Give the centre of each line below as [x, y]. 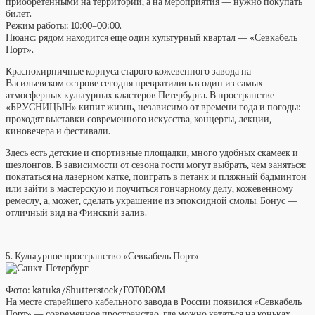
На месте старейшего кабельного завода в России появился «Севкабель [154, 302]
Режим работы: [37, 26]
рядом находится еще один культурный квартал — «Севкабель [168, 38]
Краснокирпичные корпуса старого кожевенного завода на [128, 71]
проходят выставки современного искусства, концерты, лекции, [139, 119]
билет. [19, 14]
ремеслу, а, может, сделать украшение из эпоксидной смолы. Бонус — [152, 201]
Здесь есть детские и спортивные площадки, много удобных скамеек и [152, 153]
